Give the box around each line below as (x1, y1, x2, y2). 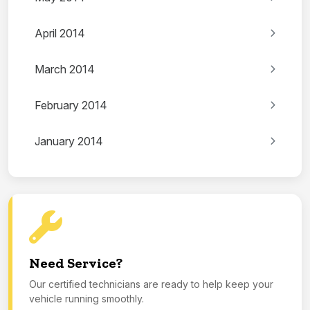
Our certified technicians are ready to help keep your (29, 278, 273, 291)
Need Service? (29, 255, 122, 272)
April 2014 (35, 26, 85, 41)
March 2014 (35, 62, 95, 77)
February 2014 (35, 98, 107, 113)
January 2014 (35, 134, 103, 149)
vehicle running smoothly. (29, 293, 144, 305)
